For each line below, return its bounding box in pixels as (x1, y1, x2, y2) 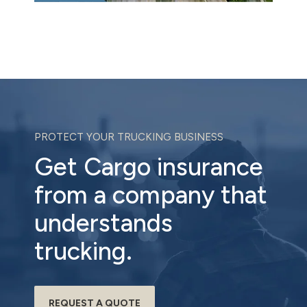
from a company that (34, 180, 267, 210)
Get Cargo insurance (34, 151, 263, 182)
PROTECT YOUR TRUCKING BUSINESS (34, 131, 223, 144)
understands (34, 208, 173, 238)
